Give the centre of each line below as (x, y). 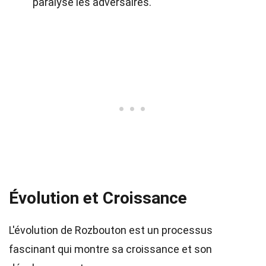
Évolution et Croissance (98, 198)
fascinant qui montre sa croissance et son (110, 249)
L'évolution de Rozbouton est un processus (111, 230)
